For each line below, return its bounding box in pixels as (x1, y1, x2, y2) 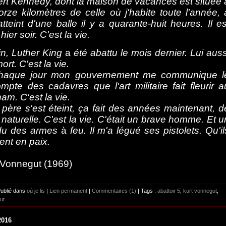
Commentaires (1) (92, 187, 136, 194)
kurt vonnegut (183, 187, 217, 194)
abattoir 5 (157, 187, 180, 194)
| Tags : (136, 187, 157, 194)
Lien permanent (49, 187, 87, 194)
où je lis (27, 187, 45, 194)
